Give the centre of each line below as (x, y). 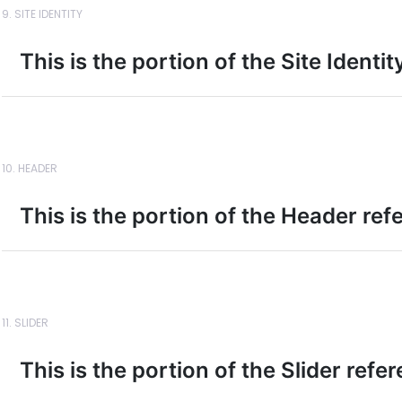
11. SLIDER (25, 323)
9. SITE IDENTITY (42, 14)
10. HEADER (30, 168)
